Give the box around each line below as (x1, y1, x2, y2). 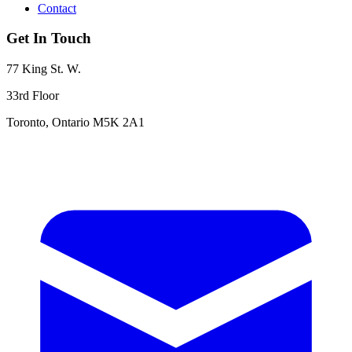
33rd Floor (6, 89, 59, 103)
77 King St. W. (6, 62, 81, 76)
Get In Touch (6, 30, 91, 47)
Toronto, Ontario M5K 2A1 (6, 115, 145, 130)
